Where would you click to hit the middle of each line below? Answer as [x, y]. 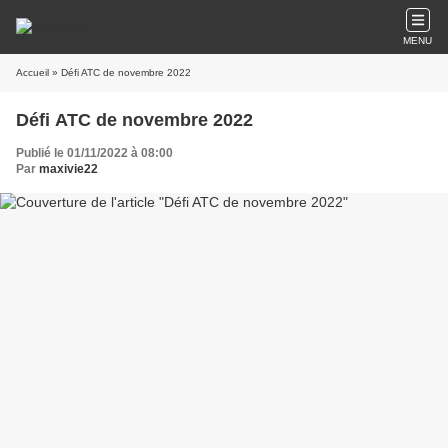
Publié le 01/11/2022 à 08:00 [94, 153]
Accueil [32, 72]
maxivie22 [68, 169]
